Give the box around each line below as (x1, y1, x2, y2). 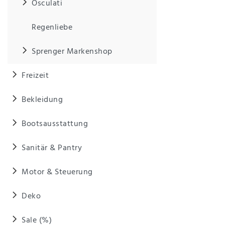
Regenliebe (32, 21, 72, 34)
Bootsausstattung (22, 117, 88, 131)
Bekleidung (22, 93, 63, 106)
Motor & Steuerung (22, 165, 93, 179)
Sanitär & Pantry (22, 141, 82, 155)
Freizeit (22, 69, 49, 82)
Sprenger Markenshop (32, 45, 113, 58)
